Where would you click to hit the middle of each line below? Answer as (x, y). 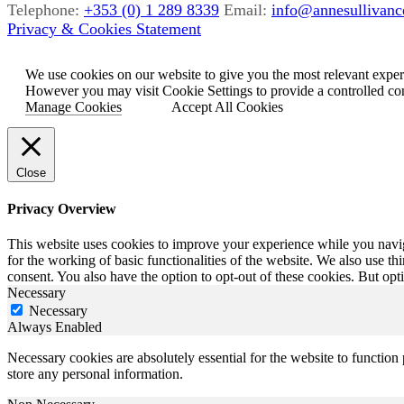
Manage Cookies (73, 106)
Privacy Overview (62, 209)
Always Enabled (55, 327)
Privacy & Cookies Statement (104, 28)
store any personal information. (95, 374)
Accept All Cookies (227, 106)
